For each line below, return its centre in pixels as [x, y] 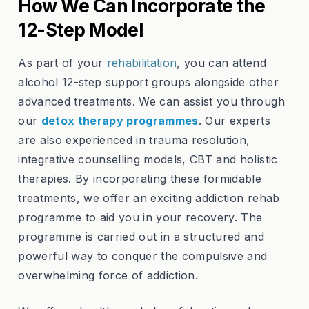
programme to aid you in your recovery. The [140, 217]
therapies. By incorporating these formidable [140, 179]
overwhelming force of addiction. [108, 275]
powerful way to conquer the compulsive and [143, 256]
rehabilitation [142, 63]
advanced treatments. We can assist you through [151, 101]
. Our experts [235, 121]
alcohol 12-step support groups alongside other [148, 82]
